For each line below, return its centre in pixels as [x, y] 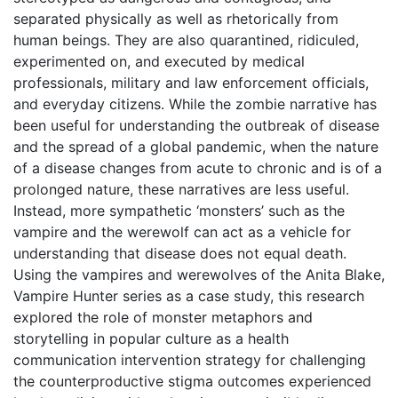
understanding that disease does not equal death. [180, 253]
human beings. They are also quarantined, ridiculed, [186, 40]
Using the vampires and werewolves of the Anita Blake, [199, 274]
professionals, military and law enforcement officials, [191, 82]
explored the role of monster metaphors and [163, 317]
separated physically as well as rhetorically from [176, 18]
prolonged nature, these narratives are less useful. [181, 189]
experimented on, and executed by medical [159, 61]
